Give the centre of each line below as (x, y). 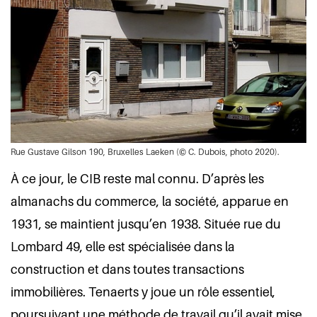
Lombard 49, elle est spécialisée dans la (123, 247)
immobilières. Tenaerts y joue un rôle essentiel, (143, 292)
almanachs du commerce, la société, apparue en (150, 201)
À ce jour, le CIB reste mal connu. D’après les (137, 179)
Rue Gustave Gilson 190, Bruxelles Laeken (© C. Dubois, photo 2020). (145, 152)
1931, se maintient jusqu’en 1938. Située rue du (146, 224)
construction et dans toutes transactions (127, 269)
